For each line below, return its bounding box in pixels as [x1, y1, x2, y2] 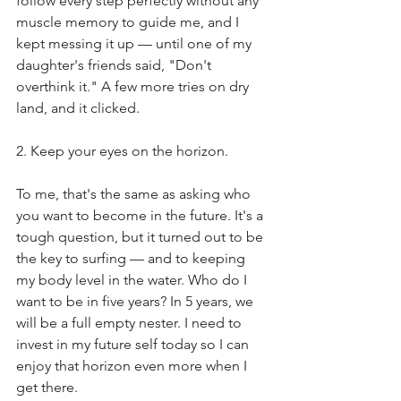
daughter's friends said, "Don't [16, 55, 215, 73]
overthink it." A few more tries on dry [16, 77, 252, 95]
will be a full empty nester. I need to [16, 313, 245, 331]
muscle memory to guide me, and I [16, 13, 243, 30]
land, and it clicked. [16, 98, 140, 116]
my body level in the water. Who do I [16, 270, 251, 288]
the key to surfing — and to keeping [16, 249, 249, 267]
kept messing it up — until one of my [16, 34, 255, 52]
